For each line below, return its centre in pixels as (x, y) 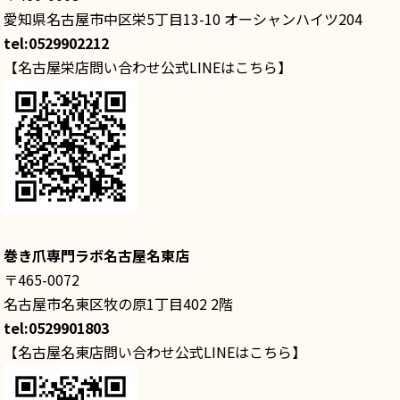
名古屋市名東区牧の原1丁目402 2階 (118, 304)
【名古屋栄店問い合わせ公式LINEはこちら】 (148, 67)
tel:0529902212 (56, 43)
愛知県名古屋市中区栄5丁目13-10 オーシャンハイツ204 (183, 19)
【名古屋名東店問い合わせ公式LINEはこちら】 (155, 352)
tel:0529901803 (56, 328)
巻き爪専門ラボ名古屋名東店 (96, 255)
